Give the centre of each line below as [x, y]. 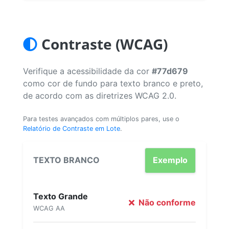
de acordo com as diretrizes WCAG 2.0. [100, 95]
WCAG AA [49, 208]
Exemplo [170, 160]
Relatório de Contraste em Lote [72, 128]
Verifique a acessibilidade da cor [87, 71]
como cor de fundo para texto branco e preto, [113, 83]
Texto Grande [61, 196]
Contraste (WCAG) [105, 44]
